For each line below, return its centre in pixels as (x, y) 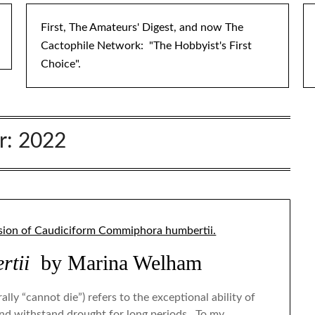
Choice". (61, 64)
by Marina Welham (116, 263)
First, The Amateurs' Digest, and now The (142, 27)
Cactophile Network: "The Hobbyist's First (147, 46)
